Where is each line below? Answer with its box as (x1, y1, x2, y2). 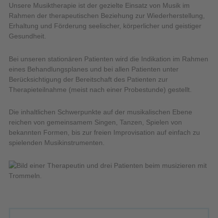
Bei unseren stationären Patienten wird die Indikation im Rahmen (9, 54, 208, 63)
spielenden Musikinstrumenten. (9, 139, 105, 147)
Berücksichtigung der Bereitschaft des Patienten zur (9, 75, 168, 83)
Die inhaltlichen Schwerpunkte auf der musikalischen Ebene (9, 108, 192, 116)
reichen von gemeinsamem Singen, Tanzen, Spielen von (9, 118, 182, 127)
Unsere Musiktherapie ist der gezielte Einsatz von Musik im (9, 1, 190, 9)
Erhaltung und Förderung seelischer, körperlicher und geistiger (9, 22, 201, 30)
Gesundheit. (9, 32, 46, 40)
